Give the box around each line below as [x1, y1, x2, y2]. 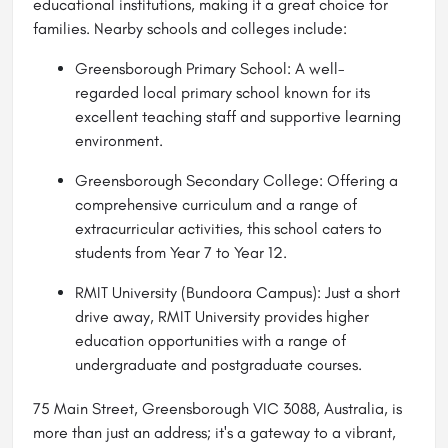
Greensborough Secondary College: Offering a [75, 170, 398, 190]
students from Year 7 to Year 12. [75, 242, 287, 262]
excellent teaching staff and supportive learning [75, 106, 401, 126]
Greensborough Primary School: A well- [75, 58, 345, 78]
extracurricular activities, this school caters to [75, 218, 382, 238]
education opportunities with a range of [75, 330, 346, 350]
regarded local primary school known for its [75, 82, 370, 102]
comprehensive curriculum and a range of [75, 194, 357, 214]
